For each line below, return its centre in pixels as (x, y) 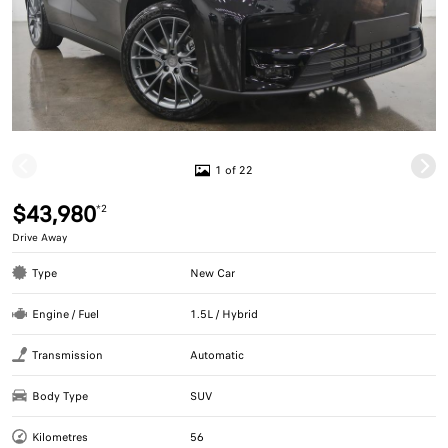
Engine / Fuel (65, 313)
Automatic (217, 354)
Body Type (60, 395)
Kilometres (60, 436)
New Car (213, 272)
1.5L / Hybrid (224, 313)
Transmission (67, 354)
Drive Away (39, 237)
